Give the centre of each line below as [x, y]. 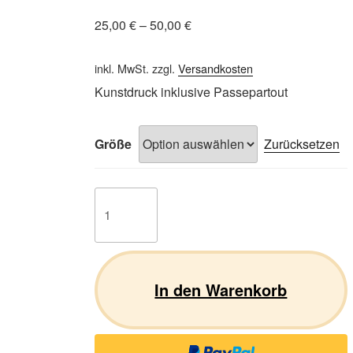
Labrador [121, 195]
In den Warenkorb [221, 289]
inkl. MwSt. [121, 68]
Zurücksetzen [301, 144]
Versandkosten [215, 68]
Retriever [121, 214]
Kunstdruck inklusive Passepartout [191, 91]
